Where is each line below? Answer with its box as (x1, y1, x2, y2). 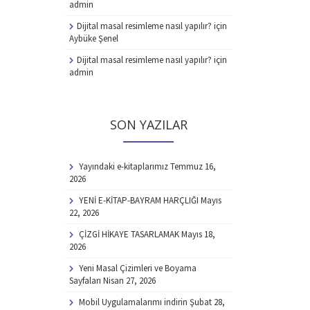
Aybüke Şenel (69, 32, 118, 44)
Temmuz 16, (170, 160, 216, 172)
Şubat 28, (189, 295, 225, 308)
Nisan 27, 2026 (102, 274, 156, 286)
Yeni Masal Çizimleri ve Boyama (78, 262, 197, 274)
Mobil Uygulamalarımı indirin (78, 295, 188, 308)
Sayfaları (69, 274, 101, 286)
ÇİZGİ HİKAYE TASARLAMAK (78, 228, 179, 240)
